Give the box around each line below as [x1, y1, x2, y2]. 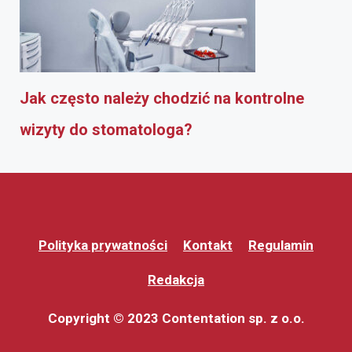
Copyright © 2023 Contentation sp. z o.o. [47, 310, 305, 326]
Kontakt [183, 236, 233, 253]
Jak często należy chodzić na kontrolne [20, 88, 304, 108]
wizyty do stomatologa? [20, 119, 192, 139]
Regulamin [248, 236, 313, 253]
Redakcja [148, 271, 204, 288]
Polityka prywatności [38, 236, 167, 253]
